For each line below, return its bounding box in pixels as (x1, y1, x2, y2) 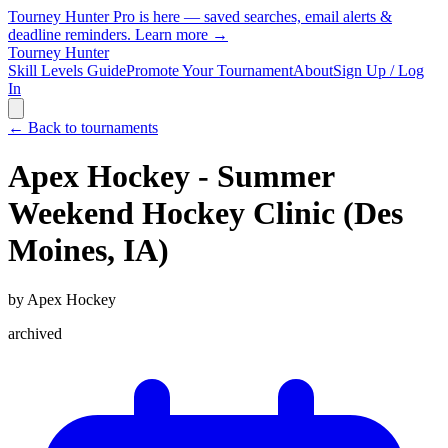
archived (8, 324, 62, 342)
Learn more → (135, 26, 228, 43)
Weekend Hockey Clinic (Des (8, 195, 403, 232)
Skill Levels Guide (8, 62, 126, 79)
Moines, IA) (8, 232, 169, 269)
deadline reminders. (8, 26, 135, 43)
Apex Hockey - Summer (8, 158, 334, 195)
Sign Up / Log (333, 62, 424, 79)
